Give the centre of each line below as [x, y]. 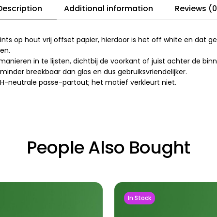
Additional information [108, 8]
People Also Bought [108, 147]
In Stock [139, 198]
